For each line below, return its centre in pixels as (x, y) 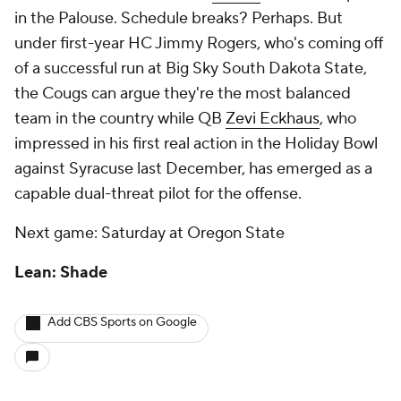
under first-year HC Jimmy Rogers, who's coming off (199, 43)
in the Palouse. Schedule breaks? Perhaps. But (179, 18)
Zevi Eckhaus (273, 119)
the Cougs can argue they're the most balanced (183, 94)
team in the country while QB (120, 119)
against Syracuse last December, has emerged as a (193, 169)
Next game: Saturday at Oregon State (149, 233)
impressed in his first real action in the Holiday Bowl (196, 144)
